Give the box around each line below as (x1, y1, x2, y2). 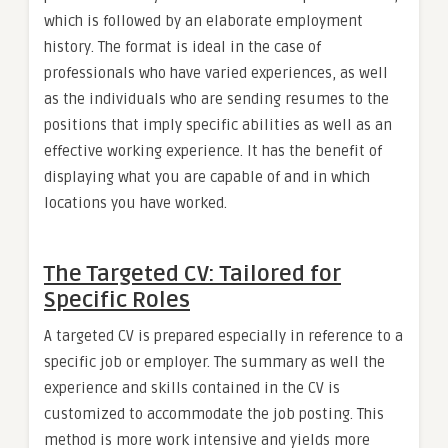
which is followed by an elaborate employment (44, 11, 363, 30)
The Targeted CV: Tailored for (44, 260, 341, 287)
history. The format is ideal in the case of (44, 37, 321, 56)
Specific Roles (44, 286, 190, 313)
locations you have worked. (44, 193, 227, 212)
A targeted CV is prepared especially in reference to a (44, 326, 403, 345)
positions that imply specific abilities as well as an (44, 115, 392, 134)
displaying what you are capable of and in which (44, 167, 370, 186)
